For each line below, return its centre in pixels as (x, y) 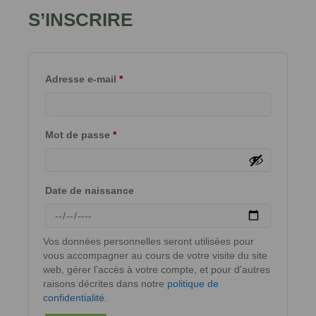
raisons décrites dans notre (105, 283)
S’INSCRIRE (80, 19)
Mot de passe (79, 134)
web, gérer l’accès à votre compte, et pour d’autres (157, 269)
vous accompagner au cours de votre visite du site (155, 255)
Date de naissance (90, 190)
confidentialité (74, 297)
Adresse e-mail (82, 79)
